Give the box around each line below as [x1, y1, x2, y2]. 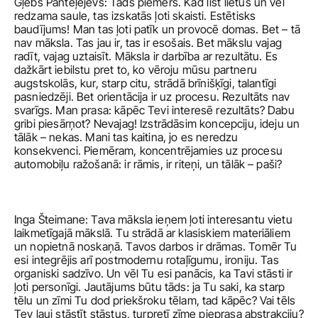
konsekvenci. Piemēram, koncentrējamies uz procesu [14, 143, 283, 158]
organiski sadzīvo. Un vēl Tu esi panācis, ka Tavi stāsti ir [14, 266, 293, 280]
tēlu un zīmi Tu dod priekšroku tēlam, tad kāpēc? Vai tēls [14, 293, 296, 307]
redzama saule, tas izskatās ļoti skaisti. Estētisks [14, 9, 256, 23]
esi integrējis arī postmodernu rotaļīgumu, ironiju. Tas [14, 253, 279, 267]
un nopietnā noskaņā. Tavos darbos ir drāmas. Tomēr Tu [14, 239, 297, 253]
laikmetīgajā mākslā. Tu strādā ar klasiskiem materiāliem [14, 226, 290, 240]
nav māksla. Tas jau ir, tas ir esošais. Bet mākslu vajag [14, 35, 282, 50]
